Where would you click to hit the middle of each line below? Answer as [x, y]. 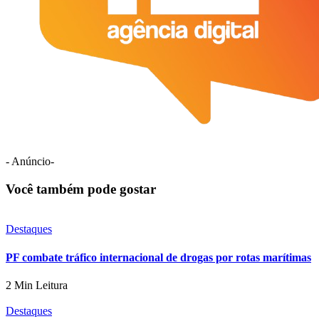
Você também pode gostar [81, 189]
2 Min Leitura [37, 285]
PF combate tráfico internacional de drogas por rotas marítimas [158, 257]
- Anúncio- [30, 161]
